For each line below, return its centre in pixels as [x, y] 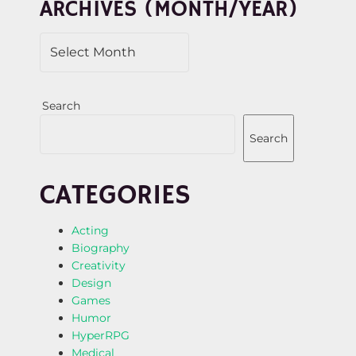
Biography [101, 248]
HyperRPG [101, 335]
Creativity [99, 265]
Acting [90, 230]
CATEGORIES [115, 195]
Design [91, 282]
